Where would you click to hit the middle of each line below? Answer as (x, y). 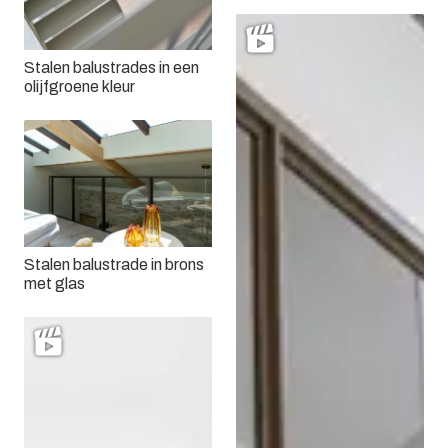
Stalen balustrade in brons (114, 265)
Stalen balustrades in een (111, 68)
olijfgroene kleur (79, 87)
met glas (54, 284)
